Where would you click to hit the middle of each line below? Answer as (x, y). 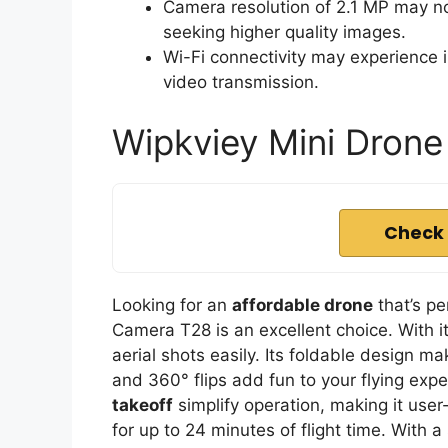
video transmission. (241, 82)
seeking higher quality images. (284, 32)
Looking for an (172, 304)
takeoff (142, 404)
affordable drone (302, 304)
